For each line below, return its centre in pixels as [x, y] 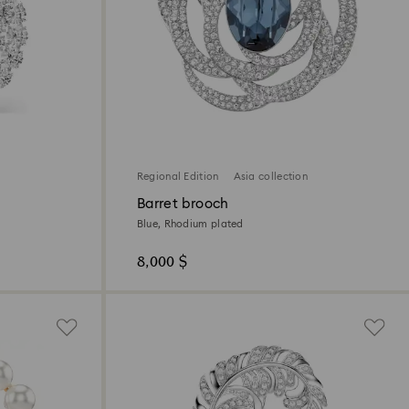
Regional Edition [178, 177]
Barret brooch [183, 204]
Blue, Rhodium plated [190, 225]
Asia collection [271, 177]
